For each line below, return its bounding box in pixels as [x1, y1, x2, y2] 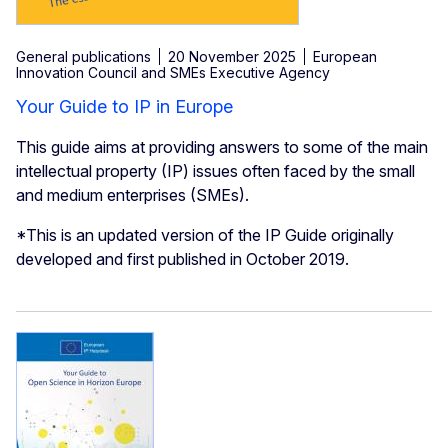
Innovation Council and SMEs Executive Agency [16, 64, 330, 82]
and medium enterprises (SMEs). [16, 185, 249, 206]
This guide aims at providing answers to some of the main [16, 137, 428, 158]
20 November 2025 [168, 48, 296, 66]
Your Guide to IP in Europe [16, 96, 233, 118]
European [313, 48, 377, 66]
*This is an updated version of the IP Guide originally [16, 225, 394, 246]
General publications [16, 48, 151, 66]
